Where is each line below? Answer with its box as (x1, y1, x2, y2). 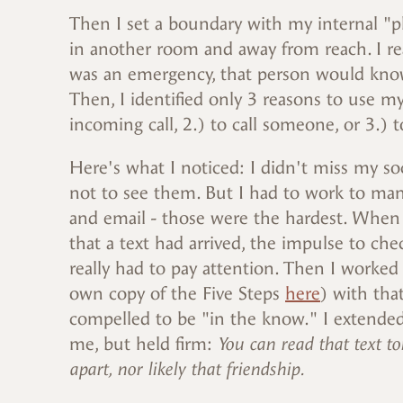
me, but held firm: (69, 334, 218, 355)
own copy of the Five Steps (69, 283, 285, 305)
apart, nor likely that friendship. (69, 359, 305, 381)
